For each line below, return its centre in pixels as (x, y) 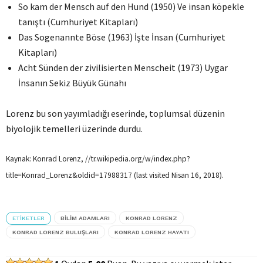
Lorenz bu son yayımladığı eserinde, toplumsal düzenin (115, 113)
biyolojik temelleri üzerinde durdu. (74, 129)
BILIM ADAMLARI (85, 218)
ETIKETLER (28, 218)
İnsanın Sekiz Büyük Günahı (72, 83)
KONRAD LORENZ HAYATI (152, 232)
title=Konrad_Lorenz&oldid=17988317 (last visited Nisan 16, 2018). (115, 175)
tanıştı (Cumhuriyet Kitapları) (78, 22)
